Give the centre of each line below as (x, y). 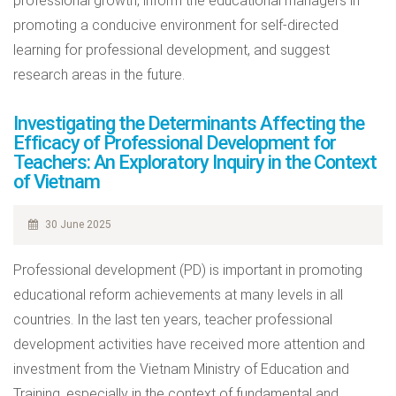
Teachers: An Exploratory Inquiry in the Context (195, 162)
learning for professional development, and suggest (171, 50)
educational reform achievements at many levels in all (178, 295)
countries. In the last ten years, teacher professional (173, 320)
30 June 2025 (76, 225)
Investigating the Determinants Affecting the (189, 123)
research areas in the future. (99, 75)
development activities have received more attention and (189, 344)
